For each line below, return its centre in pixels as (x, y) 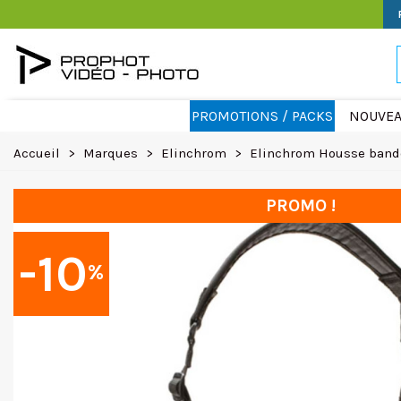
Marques (111, 153)
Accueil (37, 153)
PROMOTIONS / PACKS (262, 116)
